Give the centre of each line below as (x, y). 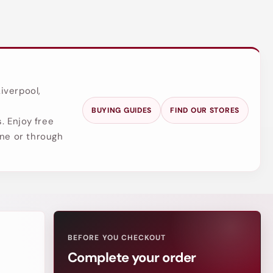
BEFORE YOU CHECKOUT (117, 237)
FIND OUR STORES (205, 110)
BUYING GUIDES (122, 110)
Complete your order (132, 257)
